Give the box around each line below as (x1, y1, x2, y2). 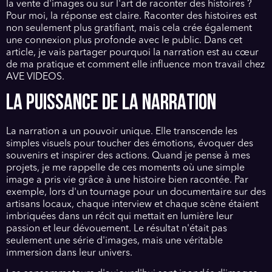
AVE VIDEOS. (6, 72, 64, 83)
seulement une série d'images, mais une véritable (6, 236, 223, 246)
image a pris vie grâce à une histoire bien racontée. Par (6, 175, 248, 185)
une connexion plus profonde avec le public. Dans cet (6, 36, 242, 46)
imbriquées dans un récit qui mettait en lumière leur (6, 211, 233, 222)
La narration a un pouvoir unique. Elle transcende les (6, 126, 237, 137)
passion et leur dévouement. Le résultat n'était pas (6, 223, 227, 234)
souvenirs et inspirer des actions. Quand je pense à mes (6, 151, 250, 161)
